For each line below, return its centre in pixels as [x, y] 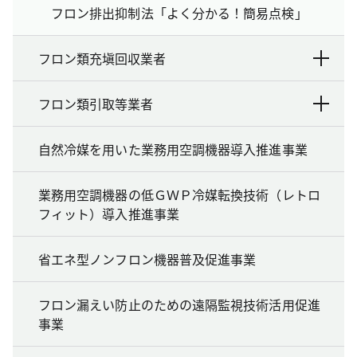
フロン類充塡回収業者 [102, 58]
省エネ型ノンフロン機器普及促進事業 [147, 259]
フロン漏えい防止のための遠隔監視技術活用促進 [179, 304]
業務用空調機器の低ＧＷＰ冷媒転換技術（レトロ [179, 194]
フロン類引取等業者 [96, 103]
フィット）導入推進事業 [109, 213]
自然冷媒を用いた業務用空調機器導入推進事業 [173, 149]
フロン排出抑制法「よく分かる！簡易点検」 [179, 12]
